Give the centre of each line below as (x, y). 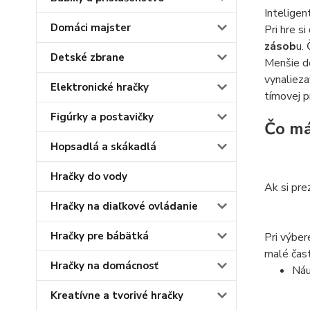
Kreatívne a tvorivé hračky (117, 296)
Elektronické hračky (100, 88)
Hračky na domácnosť (104, 266)
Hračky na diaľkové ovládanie (124, 207)
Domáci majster (91, 28)
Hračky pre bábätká (100, 236)
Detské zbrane (88, 58)
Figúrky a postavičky (102, 117)
